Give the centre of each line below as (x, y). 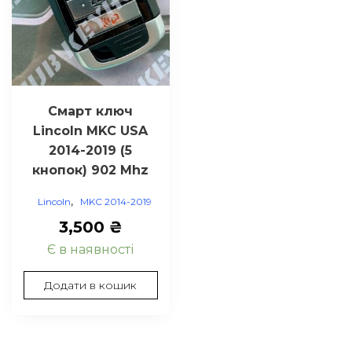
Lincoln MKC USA (91, 131)
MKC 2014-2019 (115, 202)
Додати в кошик (91, 286)
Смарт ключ (91, 112)
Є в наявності (91, 250)
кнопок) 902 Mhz (91, 170)
